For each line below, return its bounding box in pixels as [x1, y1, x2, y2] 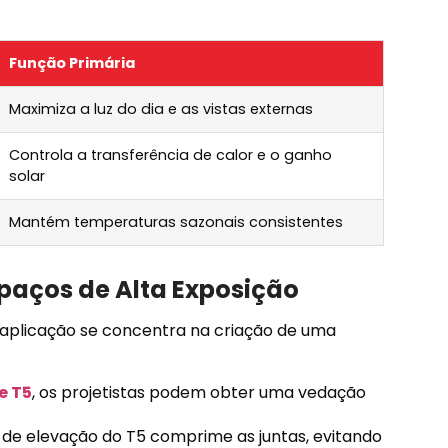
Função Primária [9, 52, 135, 73]
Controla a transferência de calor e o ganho [9, 144, 332, 165]
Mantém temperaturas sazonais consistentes [9, 211, 343, 232]
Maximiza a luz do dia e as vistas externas [9, 98, 313, 119]
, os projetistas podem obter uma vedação [32, 380, 366, 404]
